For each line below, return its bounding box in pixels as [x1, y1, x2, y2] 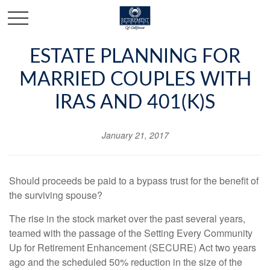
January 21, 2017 [101, 129, 169, 141]
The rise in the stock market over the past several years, [9, 212, 245, 225]
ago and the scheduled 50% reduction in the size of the [9, 255, 242, 269]
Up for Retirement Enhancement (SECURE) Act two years [9, 240, 256, 254]
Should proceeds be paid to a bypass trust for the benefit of [9, 174, 259, 187]
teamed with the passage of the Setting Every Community [9, 226, 253, 240]
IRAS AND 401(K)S [55, 93, 215, 112]
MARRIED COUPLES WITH [19, 70, 251, 89]
